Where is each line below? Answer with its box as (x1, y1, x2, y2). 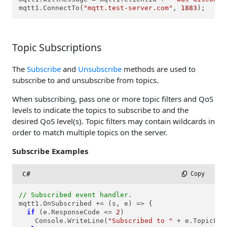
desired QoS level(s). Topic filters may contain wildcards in (12, 116, 215, 126)
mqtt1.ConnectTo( (19, 4, 84, 12)
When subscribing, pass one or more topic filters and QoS (12, 93, 213, 104)
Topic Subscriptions (12, 40, 101, 54)
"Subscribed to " (108, 217, 173, 225)
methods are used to (122, 63, 196, 74)
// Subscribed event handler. (19, 191, 133, 199)
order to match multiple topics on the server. (12, 127, 167, 137)
